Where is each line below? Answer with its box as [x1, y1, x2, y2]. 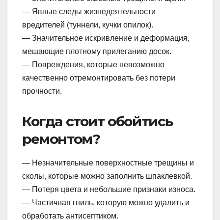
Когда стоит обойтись [22, 112, 173, 130]
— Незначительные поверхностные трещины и [22, 159, 194, 167]
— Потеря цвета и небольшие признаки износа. [22, 185, 195, 194]
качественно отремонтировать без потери [22, 73, 175, 82]
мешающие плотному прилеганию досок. [22, 47, 171, 55]
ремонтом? [22, 130, 100, 147]
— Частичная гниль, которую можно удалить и [22, 198, 190, 207]
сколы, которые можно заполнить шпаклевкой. [22, 172, 192, 181]
